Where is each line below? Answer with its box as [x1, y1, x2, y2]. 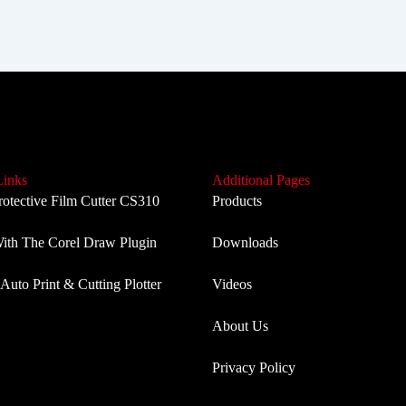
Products [212, 193, 262, 208]
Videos [212, 276, 252, 292]
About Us [212, 318, 268, 333]
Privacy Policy [212, 360, 295, 375]
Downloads [212, 235, 278, 250]
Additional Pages [212, 172, 310, 188]
